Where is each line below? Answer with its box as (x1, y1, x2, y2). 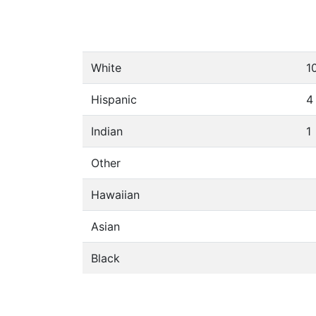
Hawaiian (91, 188, 140, 202)
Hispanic (91, 92, 137, 107)
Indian (91, 124, 123, 138)
